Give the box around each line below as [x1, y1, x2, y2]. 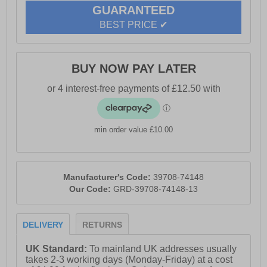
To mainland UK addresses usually [89, 244, 237, 254]
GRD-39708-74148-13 [113, 184, 198, 194]
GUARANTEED [92, 4, 175, 17]
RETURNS [82, 220, 123, 230]
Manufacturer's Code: [63, 172, 153, 182]
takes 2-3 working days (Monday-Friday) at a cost [26, 254, 233, 265]
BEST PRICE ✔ [100, 20, 167, 30]
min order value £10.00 [94, 125, 173, 135]
